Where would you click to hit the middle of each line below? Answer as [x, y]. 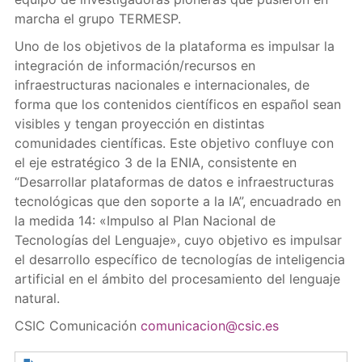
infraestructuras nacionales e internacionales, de [162, 85]
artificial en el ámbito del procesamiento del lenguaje [177, 279]
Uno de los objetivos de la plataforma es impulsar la [174, 46]
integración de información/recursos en [135, 65]
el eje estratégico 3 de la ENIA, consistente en [155, 162]
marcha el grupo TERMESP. [97, 19]
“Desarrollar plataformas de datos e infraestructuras [174, 182]
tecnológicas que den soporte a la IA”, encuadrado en [177, 201]
